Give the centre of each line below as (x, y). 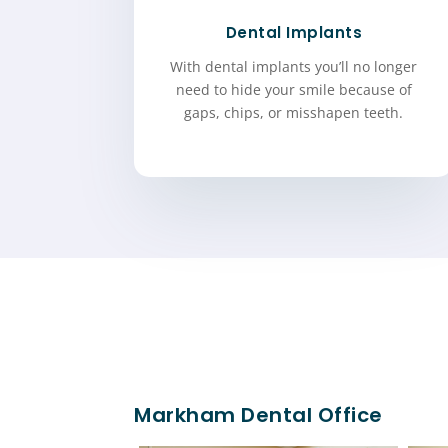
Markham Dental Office (258, 415)
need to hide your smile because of (293, 89)
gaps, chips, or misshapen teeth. (294, 112)
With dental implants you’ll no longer (294, 66)
